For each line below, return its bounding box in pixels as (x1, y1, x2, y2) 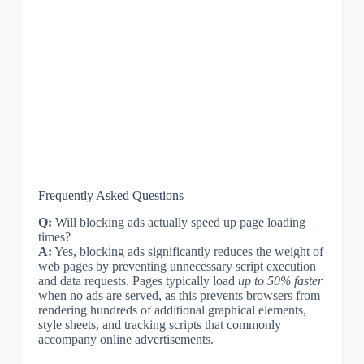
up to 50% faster (237, 273, 323, 288)
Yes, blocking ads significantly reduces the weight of (51, 244, 323, 258)
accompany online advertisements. (37, 331, 214, 346)
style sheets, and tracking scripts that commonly (37, 317, 281, 331)
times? (37, 229, 71, 244)
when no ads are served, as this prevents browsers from (37, 288, 320, 302)
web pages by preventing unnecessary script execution (37, 258, 316, 273)
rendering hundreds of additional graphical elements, (37, 302, 306, 317)
